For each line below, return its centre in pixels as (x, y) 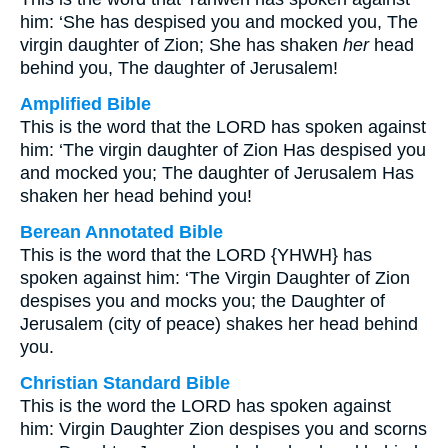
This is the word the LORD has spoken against (205, 406)
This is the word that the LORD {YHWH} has (196, 255)
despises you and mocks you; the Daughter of (202, 301)
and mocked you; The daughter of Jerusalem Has (217, 173)
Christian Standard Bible (125, 383)
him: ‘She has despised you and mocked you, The (219, 22)
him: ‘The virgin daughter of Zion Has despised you (223, 150)
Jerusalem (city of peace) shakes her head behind (219, 324)
